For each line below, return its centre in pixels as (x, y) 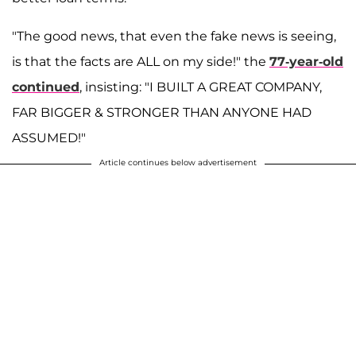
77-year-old (306, 62)
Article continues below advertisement (178, 163)
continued (46, 87)
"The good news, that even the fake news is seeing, (174, 37)
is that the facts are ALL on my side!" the (141, 62)
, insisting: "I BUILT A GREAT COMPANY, (201, 87)
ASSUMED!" (49, 138)
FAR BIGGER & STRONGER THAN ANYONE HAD (162, 113)
